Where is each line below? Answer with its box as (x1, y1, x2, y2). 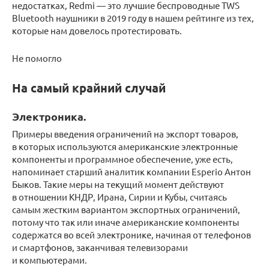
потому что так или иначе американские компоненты (12, 216, 239, 228)
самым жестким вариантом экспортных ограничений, (12, 204, 240, 216)
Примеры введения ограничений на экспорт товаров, (12, 128, 238, 140)
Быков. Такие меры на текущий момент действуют (12, 178, 224, 190)
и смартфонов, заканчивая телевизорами (12, 241, 188, 253)
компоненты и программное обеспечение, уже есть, (12, 153, 233, 165)
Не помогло (12, 52, 62, 64)
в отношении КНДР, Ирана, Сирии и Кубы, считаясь (12, 191, 227, 203)
